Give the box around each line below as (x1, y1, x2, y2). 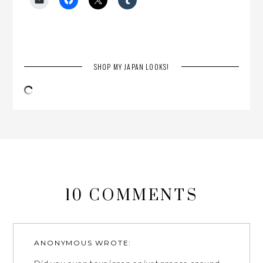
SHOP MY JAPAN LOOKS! (93, 62, 170, 72)
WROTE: (92, 238, 132, 247)
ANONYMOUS (34, 238, 93, 247)
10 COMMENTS (65, 186, 198, 205)
